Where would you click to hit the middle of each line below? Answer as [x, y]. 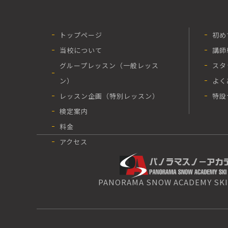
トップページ [81, 35]
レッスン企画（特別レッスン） [109, 96]
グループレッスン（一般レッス [109, 65]
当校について [81, 50]
